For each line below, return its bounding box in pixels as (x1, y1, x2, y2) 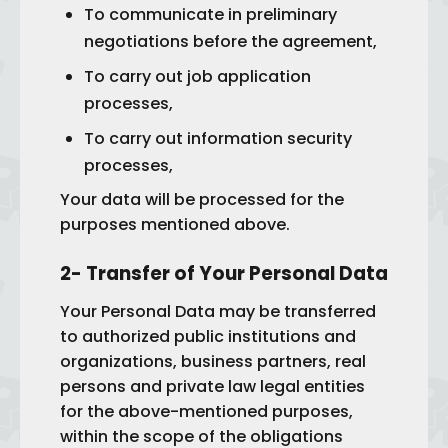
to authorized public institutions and (60, 325, 356, 348)
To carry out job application (84, 65, 311, 88)
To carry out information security (84, 127, 352, 150)
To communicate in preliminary (84, 3, 337, 26)
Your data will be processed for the (60, 188, 344, 211)
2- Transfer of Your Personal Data (60, 260, 388, 287)
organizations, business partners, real (60, 350, 366, 373)
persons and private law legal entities (60, 375, 365, 398)
